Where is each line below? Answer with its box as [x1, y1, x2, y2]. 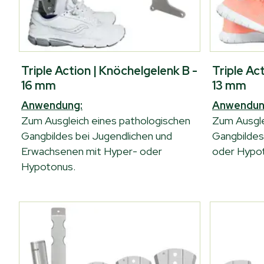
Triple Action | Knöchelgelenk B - [21, 63, 197, 78]
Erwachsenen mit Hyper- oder [21, 144, 162, 158]
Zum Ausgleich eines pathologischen [21, 114, 190, 127]
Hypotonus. [21, 160, 75, 173]
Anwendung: [21, 98, 82, 112]
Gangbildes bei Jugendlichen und [21, 129, 172, 143]
